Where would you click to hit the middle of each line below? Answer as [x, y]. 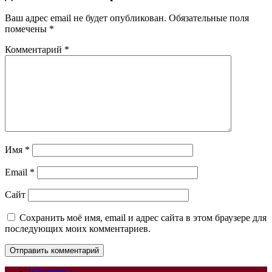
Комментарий [35, 50]
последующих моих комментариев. [78, 229]
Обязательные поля [209, 18]
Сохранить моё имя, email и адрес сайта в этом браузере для [143, 218]
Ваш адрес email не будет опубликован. [86, 18]
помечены [27, 29]
